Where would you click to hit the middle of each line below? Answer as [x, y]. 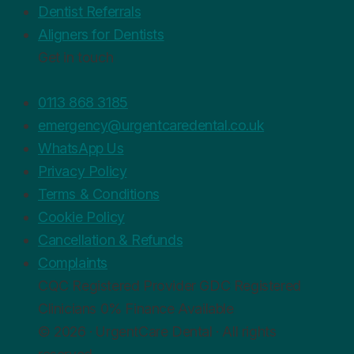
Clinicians [67, 308]
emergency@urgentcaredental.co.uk [151, 125]
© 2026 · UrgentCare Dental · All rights [157, 331]
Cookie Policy [81, 217]
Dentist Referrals [90, 11]
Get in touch [76, 57]
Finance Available [177, 308]
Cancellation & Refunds [111, 239]
